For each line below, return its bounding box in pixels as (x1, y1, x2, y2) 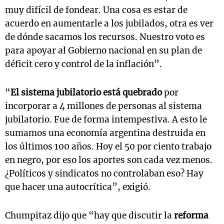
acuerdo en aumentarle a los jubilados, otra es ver (5, 17, 213, 29)
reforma (172, 209, 208, 221)
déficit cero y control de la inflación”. (5, 58, 162, 69)
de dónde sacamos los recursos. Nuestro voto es (5, 31, 205, 42)
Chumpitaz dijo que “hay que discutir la (5, 209, 172, 221)
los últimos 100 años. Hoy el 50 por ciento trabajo (5, 140, 211, 152)
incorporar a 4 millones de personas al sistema (5, 100, 202, 111)
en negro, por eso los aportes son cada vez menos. (5, 154, 212, 165)
